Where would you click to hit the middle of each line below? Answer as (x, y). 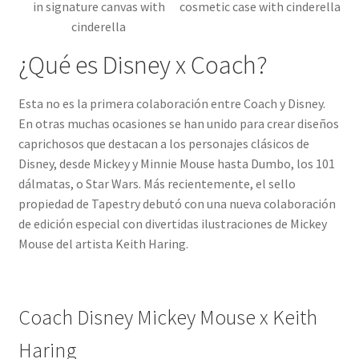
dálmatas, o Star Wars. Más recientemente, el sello (157, 184)
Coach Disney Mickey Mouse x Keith (167, 318)
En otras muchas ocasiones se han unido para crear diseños (178, 124)
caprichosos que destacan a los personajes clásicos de (163, 144)
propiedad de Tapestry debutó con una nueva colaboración (177, 204)
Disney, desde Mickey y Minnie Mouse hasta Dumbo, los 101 (176, 164)
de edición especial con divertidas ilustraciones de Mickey (172, 224)
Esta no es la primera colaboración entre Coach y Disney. (171, 104)
